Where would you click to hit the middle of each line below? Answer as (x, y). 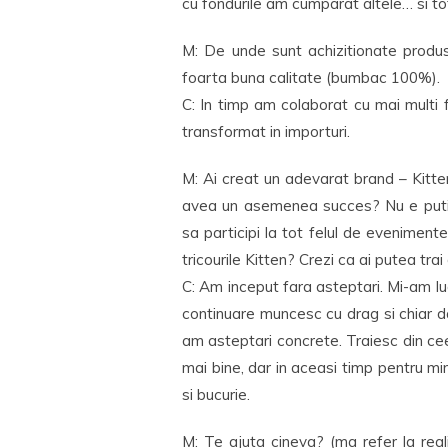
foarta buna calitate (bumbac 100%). (311, 77)
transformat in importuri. (266, 131)
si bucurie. (216, 394)
